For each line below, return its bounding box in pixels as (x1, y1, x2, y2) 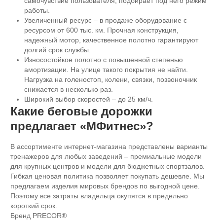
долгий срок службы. (24, 46, 91, 54)
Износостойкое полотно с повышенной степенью (24, 56, 183, 64)
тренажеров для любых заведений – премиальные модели (10, 152, 202, 160)
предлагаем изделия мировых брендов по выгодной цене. (10, 182, 200, 190)
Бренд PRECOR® (10, 212, 67, 220)
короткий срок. (10, 202, 57, 210)
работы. (24, 6, 50, 14)
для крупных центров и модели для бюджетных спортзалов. (10, 162, 205, 170)
